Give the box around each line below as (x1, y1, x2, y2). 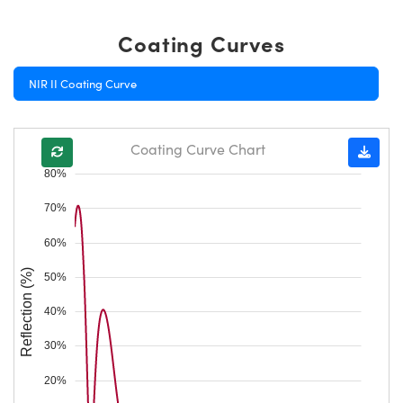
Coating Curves (118, 28, 285, 58)
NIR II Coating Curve (29, 76, 137, 93)
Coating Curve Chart (130, 139, 265, 159)
